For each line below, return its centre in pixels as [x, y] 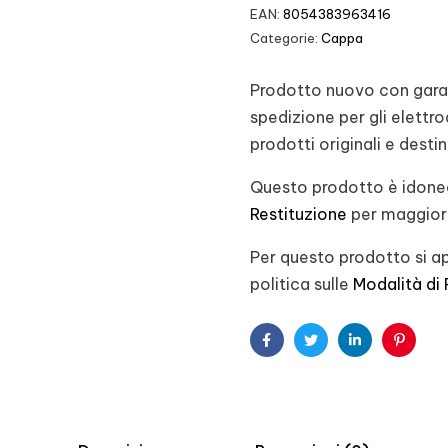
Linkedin [380, 355]
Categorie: [285, 38]
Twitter [333, 355]
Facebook [299, 355]
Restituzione [298, 214]
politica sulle [301, 284]
